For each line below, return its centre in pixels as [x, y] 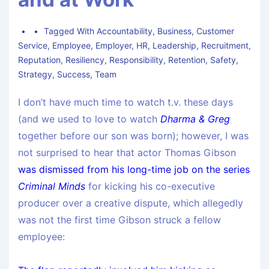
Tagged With [71, 31]
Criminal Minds [52, 186]
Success [74, 74]
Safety [223, 60]
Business [175, 31]
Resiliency [85, 60]
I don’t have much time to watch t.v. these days [125, 102]
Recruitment [225, 46]
